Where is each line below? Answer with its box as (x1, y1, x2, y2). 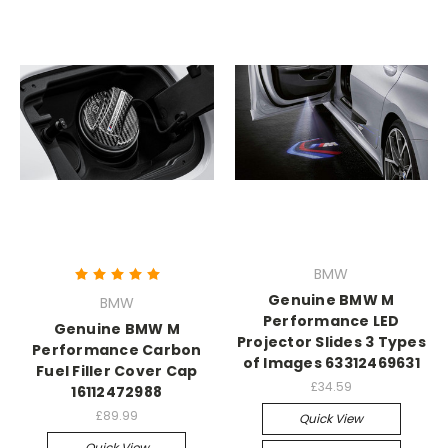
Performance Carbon (32, 340, 202, 361)
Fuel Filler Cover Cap (36, 361, 198, 382)
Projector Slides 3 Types (236, 332, 426, 353)
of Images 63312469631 (242, 353, 420, 374)
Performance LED (262, 311, 400, 332)
